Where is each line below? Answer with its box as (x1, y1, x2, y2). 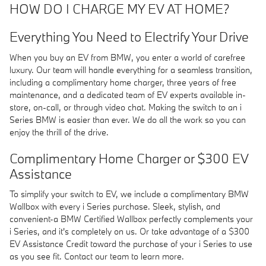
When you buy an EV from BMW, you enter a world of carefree (9, 51, 245, 63)
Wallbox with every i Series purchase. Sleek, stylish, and (9, 201, 220, 212)
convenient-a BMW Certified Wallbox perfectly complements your (9, 213, 253, 224)
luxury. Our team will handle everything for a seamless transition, (9, 64, 252, 75)
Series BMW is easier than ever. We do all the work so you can (9, 113, 246, 125)
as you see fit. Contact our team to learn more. (9, 251, 184, 262)
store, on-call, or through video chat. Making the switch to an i (9, 101, 242, 113)
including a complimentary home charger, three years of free (9, 76, 236, 88)
